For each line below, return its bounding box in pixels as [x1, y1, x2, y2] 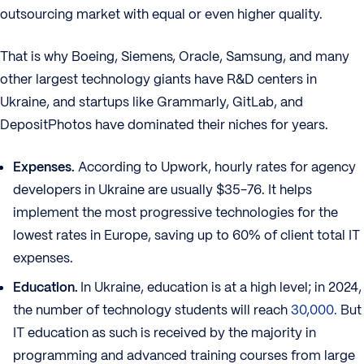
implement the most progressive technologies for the [13, 204, 338, 222]
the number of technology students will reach [13, 301, 291, 319]
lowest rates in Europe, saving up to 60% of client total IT [13, 227, 360, 245]
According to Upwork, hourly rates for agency [75, 158, 356, 176]
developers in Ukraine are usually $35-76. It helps [13, 181, 312, 199]
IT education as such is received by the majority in [13, 324, 316, 342]
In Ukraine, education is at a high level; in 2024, [80, 279, 362, 297]
